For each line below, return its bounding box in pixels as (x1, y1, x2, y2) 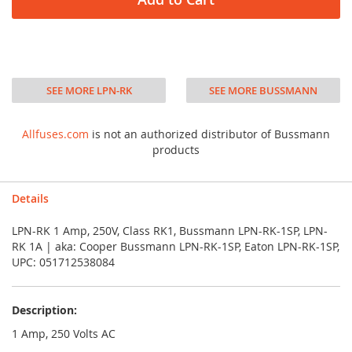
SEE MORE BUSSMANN (208, 83, 317, 97)
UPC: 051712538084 (12, 255, 115, 269)
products (152, 142, 200, 157)
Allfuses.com (22, 126, 89, 141)
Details (12, 191, 49, 206)
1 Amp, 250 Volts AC (12, 326, 115, 341)
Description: (12, 302, 77, 317)
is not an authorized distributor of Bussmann (89, 126, 330, 141)
